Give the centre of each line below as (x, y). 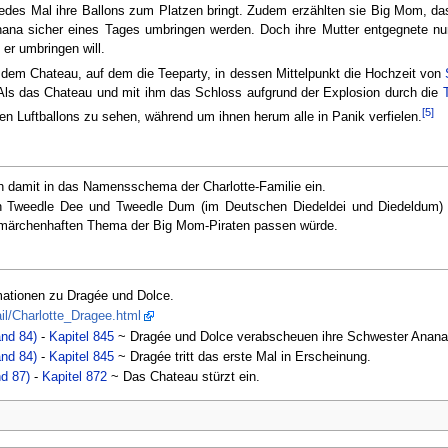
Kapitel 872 (75, 377)
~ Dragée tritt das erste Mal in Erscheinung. (243, 356)
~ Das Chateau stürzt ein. (184, 377)
